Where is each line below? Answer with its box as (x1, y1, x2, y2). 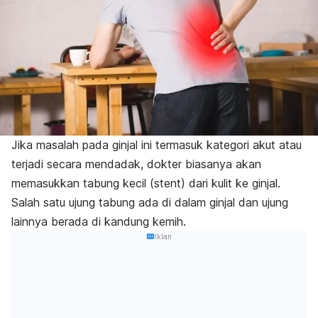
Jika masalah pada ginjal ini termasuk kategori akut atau (11, 137, 302, 152)
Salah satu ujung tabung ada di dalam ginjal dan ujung (11, 194, 288, 209)
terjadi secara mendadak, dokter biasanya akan (11, 156, 261, 171)
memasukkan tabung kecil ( (11, 175, 154, 190)
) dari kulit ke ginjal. (181, 175, 280, 190)
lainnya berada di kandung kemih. (11, 214, 190, 229)
